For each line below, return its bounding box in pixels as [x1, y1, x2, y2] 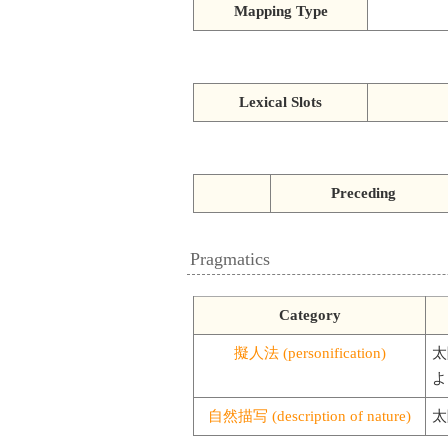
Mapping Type [233, 2, 328, 19]
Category [278, 306, 341, 323]
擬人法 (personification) [233, 344, 386, 361]
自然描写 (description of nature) [208, 407, 411, 424]
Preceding [330, 184, 396, 201]
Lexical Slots [239, 93, 322, 110]
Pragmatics [190, 248, 270, 269]
